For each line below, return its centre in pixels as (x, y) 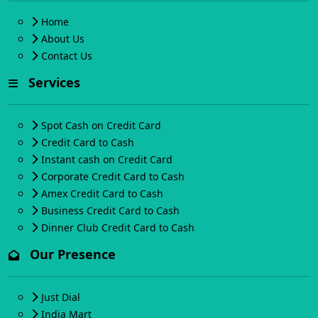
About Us (63, 39)
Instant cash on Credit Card (107, 160)
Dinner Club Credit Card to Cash (118, 228)
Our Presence (69, 254)
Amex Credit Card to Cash (102, 194)
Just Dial (61, 297)
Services (51, 83)
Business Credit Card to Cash (110, 211)
